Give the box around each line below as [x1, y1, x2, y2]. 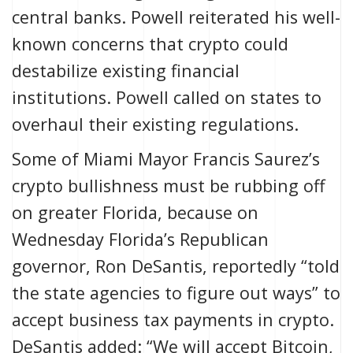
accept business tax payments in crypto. [12, 308, 334, 332]
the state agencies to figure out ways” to [12, 281, 340, 305]
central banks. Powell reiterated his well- [12, 6, 340, 29]
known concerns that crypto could [12, 32, 288, 56]
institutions [12, 86, 106, 110]
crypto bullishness [12, 174, 158, 198]
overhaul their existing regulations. [12, 113, 299, 136]
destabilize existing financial [12, 59, 240, 83]
